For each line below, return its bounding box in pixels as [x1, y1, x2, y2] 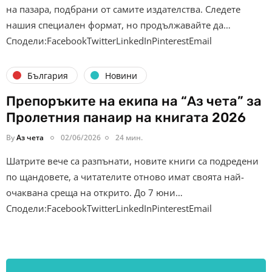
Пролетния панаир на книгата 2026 [6, 109, 246, 126]
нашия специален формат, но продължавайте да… [6, 19, 231, 32]
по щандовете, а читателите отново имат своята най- [6, 171, 244, 183]
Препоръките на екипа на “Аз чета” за [6, 93, 262, 110]
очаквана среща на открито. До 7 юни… [6, 186, 183, 199]
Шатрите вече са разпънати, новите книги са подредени [6, 155, 259, 168]
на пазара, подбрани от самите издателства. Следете [6, 3, 240, 16]
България [27, 69, 68, 81]
